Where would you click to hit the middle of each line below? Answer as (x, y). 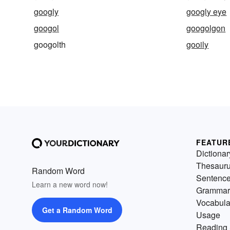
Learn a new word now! (70, 184)
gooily (198, 44)
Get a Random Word (77, 210)
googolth (50, 44)
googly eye (207, 11)
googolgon (206, 28)
